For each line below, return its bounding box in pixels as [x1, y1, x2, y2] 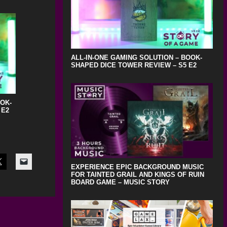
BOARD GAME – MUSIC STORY [70, 178, 170, 186]
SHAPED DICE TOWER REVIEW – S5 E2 [70, 61, 197, 69]
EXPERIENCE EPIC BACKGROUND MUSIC [70, 163, 204, 171]
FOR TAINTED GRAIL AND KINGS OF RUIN [70, 171, 204, 179]
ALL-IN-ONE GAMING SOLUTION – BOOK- [70, 54, 202, 62]
